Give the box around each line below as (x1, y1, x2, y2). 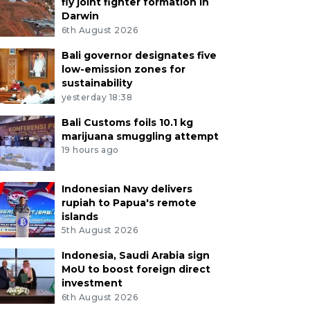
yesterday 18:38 (61, 91, 133, 102)
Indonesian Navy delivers (61, 182, 192, 195)
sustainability (61, 76, 132, 89)
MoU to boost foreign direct (61, 263, 210, 276)
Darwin (61, 9, 99, 22)
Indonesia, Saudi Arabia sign (61, 249, 210, 262)
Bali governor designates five (61, 48, 217, 62)
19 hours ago (61, 145, 119, 156)
